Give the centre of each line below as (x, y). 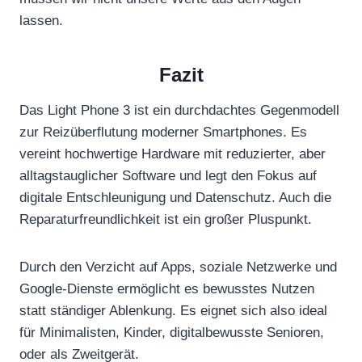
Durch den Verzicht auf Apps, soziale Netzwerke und (178, 267)
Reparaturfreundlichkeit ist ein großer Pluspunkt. (166, 219)
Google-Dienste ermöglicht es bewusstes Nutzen (167, 288)
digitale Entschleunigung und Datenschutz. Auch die (175, 197)
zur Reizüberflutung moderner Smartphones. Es (163, 132)
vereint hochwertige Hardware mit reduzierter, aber (173, 154)
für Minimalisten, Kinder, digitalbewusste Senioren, (172, 332)
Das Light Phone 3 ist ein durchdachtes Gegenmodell (179, 110)
